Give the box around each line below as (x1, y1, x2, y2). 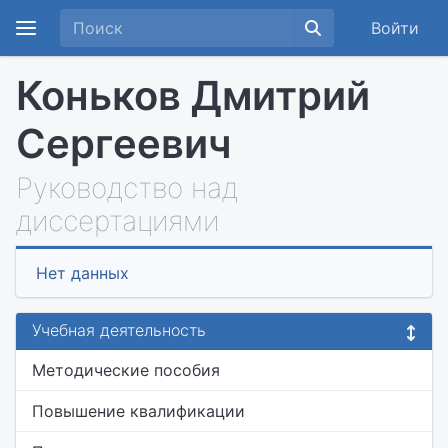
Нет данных (36, 263, 129, 283)
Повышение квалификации (32, 401, 245, 421)
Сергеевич (16, 119, 231, 168)
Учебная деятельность (32, 320, 206, 340)
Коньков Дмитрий (16, 71, 370, 120)
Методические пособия (32, 360, 220, 380)
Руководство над (16, 171, 238, 205)
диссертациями (16, 204, 219, 238)
